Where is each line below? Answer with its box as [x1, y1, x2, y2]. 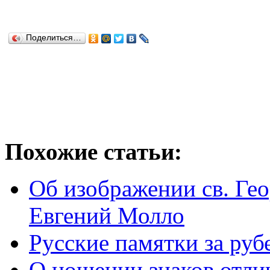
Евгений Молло [29, 202, 184, 229]
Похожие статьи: [5, 139, 182, 165]
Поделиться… [26, 33, 81, 43]
